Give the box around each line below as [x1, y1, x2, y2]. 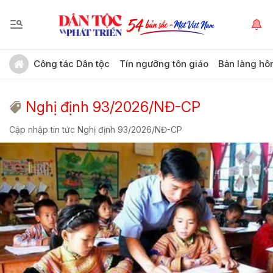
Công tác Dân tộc [34, 58, 110, 69]
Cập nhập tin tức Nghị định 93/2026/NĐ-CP [9, 124, 182, 135]
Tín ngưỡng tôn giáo [119, 58, 208, 69]
